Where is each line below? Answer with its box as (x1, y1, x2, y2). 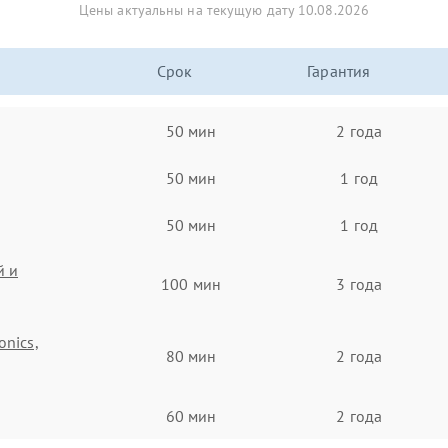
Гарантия (307, 61, 371, 81)
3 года (336, 274, 382, 294)
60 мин (165, 405, 217, 426)
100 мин (161, 274, 221, 294)
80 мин (165, 346, 217, 366)
